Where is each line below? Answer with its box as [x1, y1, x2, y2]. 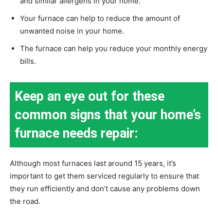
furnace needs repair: [15, 126, 138, 142]
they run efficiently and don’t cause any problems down [10, 184, 200, 194]
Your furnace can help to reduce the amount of [20, 14, 180, 23]
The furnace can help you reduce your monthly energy [20, 44, 207, 54]
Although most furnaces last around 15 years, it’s [10, 159, 176, 168]
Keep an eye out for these [15, 89, 164, 105]
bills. [20, 56, 36, 66]
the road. [10, 197, 40, 206]
